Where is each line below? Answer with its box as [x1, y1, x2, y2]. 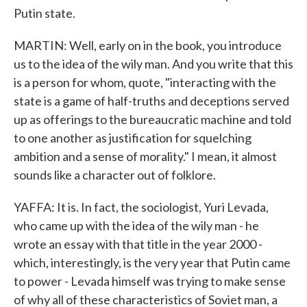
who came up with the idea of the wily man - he [14, 218, 259, 233]
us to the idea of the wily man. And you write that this [14, 56, 293, 71]
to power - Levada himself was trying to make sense [14, 273, 286, 288]
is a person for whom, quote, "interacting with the [14, 75, 276, 90]
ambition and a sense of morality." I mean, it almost [14, 149, 277, 164]
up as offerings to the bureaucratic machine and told [14, 112, 291, 127]
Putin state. [14, 5, 75, 21]
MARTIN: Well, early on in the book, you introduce [14, 38, 282, 53]
